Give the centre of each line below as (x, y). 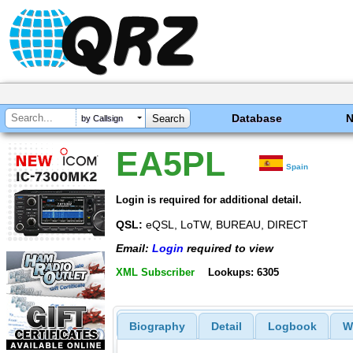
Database (257, 118)
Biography (157, 327)
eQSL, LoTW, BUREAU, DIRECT (225, 224)
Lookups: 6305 (243, 272)
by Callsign (102, 119)
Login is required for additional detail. (209, 199)
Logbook (292, 327)
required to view (229, 249)
